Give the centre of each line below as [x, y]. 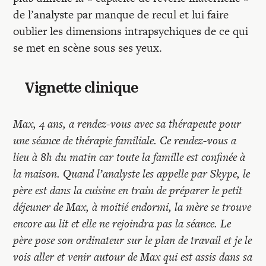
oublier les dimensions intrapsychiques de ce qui [131, 31]
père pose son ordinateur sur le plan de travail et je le [133, 240]
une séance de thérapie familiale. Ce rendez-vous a [125, 140]
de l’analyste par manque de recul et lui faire [121, 15]
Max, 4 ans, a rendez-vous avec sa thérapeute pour [127, 124]
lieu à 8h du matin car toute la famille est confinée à [129, 157]
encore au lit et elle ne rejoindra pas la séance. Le [122, 224]
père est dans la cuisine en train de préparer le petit [128, 190]
